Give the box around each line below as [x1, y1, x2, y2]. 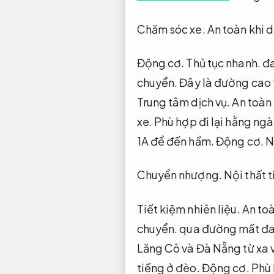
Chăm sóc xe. [136, 21, 206, 36]
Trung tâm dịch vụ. [136, 94, 231, 109]
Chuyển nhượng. [136, 168, 222, 182]
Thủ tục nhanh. [186, 55, 261, 70]
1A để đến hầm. [136, 133, 216, 148]
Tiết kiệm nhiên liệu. [136, 201, 240, 216]
